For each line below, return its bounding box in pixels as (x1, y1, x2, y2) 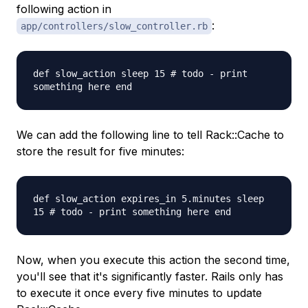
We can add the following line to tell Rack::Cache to (16, 128, 284, 142)
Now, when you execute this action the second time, (16, 253, 290, 267)
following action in (16, 2, 111, 16)
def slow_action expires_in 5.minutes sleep (33, 193, 264, 205)
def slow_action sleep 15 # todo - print (33, 68, 247, 80)
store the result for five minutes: (16, 144, 184, 159)
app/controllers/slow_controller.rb (21, 21, 208, 32)
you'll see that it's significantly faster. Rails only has (16, 269, 283, 284)
